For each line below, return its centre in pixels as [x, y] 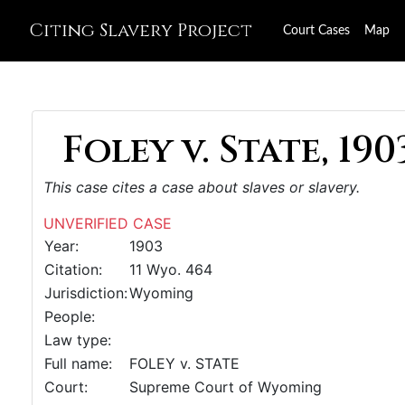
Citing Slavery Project [141, 30]
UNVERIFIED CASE [108, 223]
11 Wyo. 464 [171, 269]
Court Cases [316, 31]
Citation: [73, 269]
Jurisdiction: [86, 293]
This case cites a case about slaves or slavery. [202, 187]
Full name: [78, 363]
